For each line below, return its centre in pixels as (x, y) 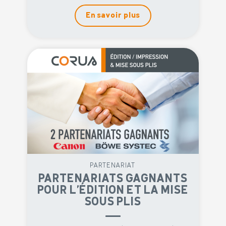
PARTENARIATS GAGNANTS (113, 179)
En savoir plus (113, 15)
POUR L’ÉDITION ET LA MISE (113, 190)
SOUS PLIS (113, 202)
